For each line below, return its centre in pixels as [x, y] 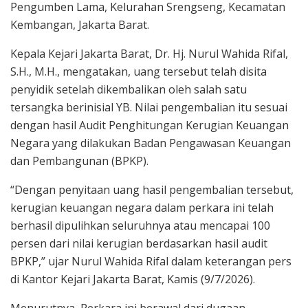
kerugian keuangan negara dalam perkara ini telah [142, 207]
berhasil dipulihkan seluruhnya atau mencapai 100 [140, 225]
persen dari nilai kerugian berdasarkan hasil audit [139, 243]
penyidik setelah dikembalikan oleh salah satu [129, 89]
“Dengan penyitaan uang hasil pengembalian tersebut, [152, 189]
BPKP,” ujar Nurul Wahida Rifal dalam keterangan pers [151, 261]
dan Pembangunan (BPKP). [79, 161]
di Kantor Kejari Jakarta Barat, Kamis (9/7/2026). [133, 279]
